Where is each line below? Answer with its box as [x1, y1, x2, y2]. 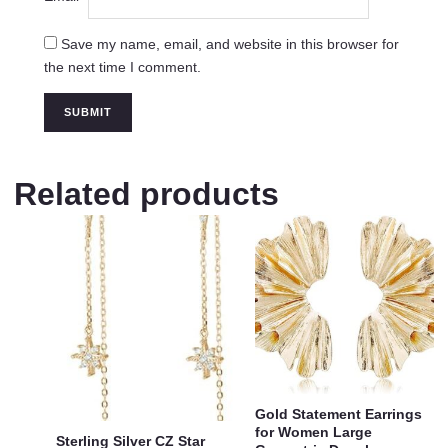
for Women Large [255, 423, 372, 440]
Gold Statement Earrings [255, 405, 422, 422]
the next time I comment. [43, 58, 201, 75]
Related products [14, 175, 279, 212]
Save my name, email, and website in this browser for [60, 35, 399, 52]
